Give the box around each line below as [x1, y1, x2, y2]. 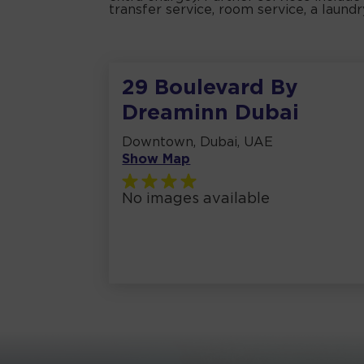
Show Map [122, 154, 191, 167]
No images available [122, 193, 271, 206]
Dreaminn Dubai [122, 104, 300, 123]
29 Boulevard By [122, 79, 299, 98]
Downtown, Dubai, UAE [122, 136, 274, 149]
